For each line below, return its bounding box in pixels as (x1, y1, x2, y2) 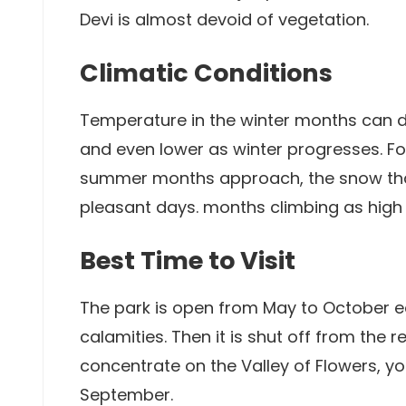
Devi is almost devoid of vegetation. (80, 7, 369, 31)
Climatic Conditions (80, 55, 333, 90)
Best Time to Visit (80, 243, 295, 277)
